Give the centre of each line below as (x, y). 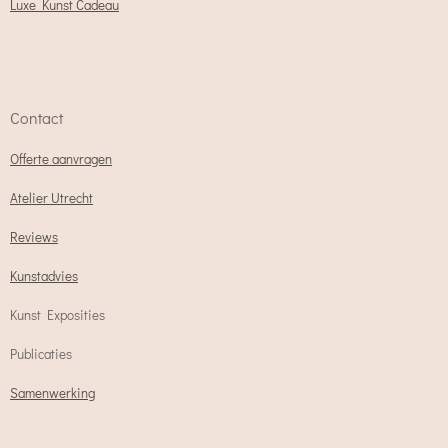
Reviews (34, 237)
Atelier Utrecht (51, 198)
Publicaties (41, 354)
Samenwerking (52, 393)
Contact (36, 118)
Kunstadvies (44, 276)
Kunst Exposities (57, 315)
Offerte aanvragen (61, 159)
